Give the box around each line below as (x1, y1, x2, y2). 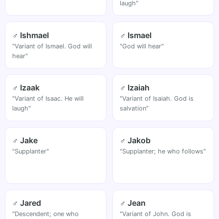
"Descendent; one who (12, 210, 79, 218)
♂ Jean (120, 198, 146, 208)
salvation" (120, 105, 149, 112)
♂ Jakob (120, 135, 151, 146)
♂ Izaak (12, 83, 40, 93)
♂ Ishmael (12, 30, 49, 40)
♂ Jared (12, 198, 42, 208)
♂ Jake (12, 135, 38, 146)
